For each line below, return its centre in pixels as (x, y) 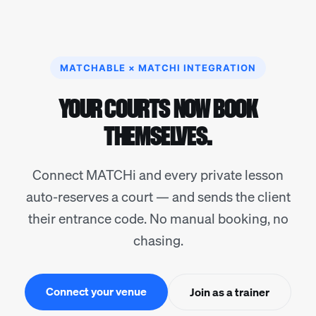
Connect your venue (96, 291)
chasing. (158, 240)
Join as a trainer (230, 292)
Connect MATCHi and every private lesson (158, 175)
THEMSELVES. (158, 135)
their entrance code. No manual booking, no (158, 218)
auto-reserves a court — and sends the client (158, 196)
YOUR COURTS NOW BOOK (158, 108)
